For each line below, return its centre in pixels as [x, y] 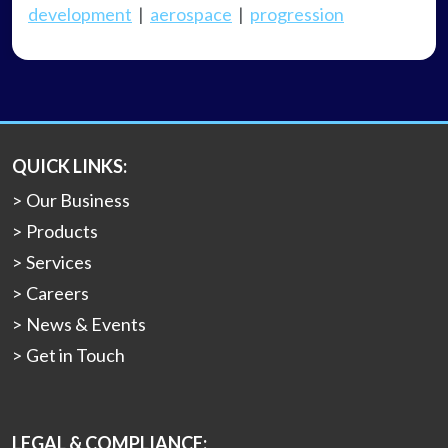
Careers [57, 293]
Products [62, 231]
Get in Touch [75, 355]
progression [297, 13]
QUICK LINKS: [69, 166]
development [80, 13]
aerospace [191, 13]
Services [59, 262]
